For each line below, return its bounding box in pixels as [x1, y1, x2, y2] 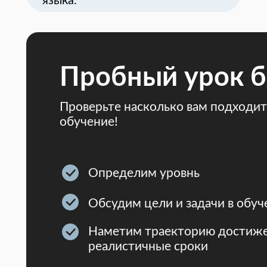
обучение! [60, 116, 118, 128]
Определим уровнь [88, 167, 200, 179]
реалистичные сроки [88, 240, 208, 253]
